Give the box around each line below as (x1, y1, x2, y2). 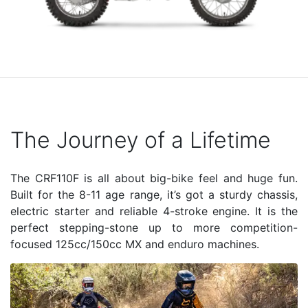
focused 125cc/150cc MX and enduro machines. (10, 236, 259, 251)
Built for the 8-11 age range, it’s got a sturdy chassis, (10, 187, 298, 201)
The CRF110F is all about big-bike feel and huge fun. (10, 170, 298, 185)
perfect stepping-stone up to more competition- (10, 220, 298, 234)
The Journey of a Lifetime (10, 126, 271, 153)
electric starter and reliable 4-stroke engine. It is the (10, 203, 298, 218)
